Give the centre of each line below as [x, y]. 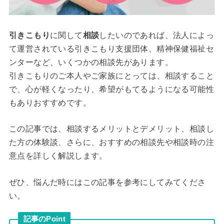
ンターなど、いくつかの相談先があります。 [91, 62]
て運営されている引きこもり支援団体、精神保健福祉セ [111, 48]
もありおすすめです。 [50, 102]
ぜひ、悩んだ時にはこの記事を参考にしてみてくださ [107, 182]
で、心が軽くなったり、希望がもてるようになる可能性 [111, 89]
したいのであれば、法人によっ [156, 35]
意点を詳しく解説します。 [58, 156]
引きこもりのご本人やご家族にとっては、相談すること [111, 75]
